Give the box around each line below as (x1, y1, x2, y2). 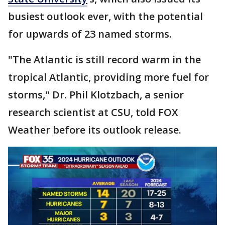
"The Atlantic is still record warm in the (8, 52, 201, 66)
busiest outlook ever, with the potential (8, 9, 203, 23)
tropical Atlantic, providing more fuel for (8, 70, 209, 84)
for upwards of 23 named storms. (8, 27, 172, 41)
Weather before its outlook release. (8, 123, 181, 137)
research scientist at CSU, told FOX (8, 105, 178, 119)
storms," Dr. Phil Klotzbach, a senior (8, 87, 184, 101)
